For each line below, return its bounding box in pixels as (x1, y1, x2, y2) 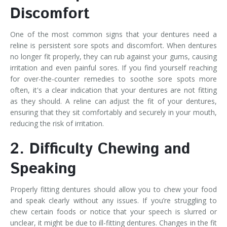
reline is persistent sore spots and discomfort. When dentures (10, 40, 217, 50)
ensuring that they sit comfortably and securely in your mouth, (10, 107, 217, 117)
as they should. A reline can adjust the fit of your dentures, (10, 96, 217, 106)
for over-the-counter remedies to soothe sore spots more (10, 73, 217, 84)
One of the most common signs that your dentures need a (10, 29, 217, 39)
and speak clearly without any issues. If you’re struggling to (10, 195, 217, 205)
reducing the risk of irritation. (10, 118, 104, 128)
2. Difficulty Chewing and (10, 138, 190, 160)
